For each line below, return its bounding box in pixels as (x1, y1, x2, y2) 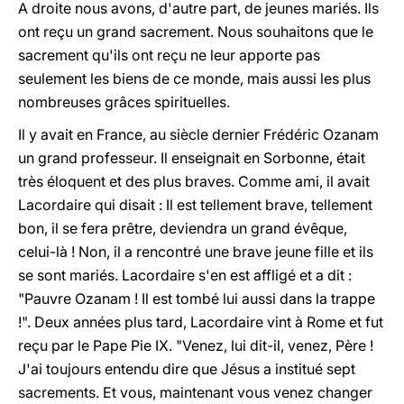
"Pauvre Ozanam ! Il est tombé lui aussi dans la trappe (18, 289, 375, 308)
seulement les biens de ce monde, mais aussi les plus (18, 69, 371, 87)
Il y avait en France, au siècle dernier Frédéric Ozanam (18, 125, 379, 143)
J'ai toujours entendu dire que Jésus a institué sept (18, 360, 355, 378)
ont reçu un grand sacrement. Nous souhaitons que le (18, 23, 373, 41)
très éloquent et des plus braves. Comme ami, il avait (18, 172, 370, 190)
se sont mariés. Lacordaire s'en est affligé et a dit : (18, 266, 352, 284)
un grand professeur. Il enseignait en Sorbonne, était (18, 149, 365, 167)
